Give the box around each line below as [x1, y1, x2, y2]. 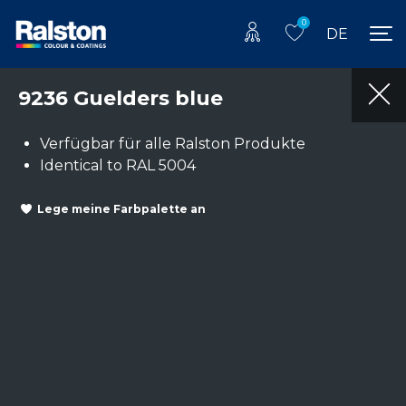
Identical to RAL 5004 [40, 156, 196, 174]
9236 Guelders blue [18, 85, 223, 111]
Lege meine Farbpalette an [37, 202, 206, 217]
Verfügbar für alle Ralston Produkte [40, 134, 305, 152]
